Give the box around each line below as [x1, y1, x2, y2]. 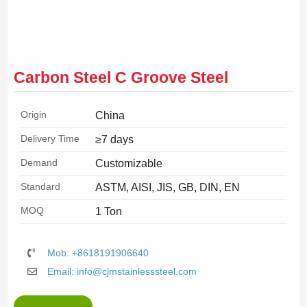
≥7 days [95, 133, 134, 145]
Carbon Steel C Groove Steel [13, 68, 228, 86]
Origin [20, 108, 47, 120]
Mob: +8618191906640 [47, 247, 149, 258]
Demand [20, 156, 58, 168]
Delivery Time [20, 132, 79, 144]
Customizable [95, 157, 162, 169]
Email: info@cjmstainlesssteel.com [47, 265, 197, 277]
